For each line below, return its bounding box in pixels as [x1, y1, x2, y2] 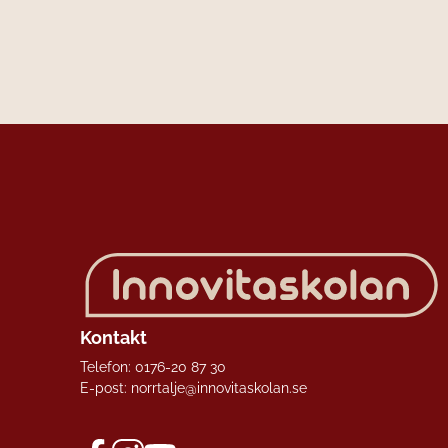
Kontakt [80, 326, 147, 348]
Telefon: [80, 358, 135, 375]
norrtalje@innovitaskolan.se [131, 379, 307, 396]
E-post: [80, 379, 131, 396]
